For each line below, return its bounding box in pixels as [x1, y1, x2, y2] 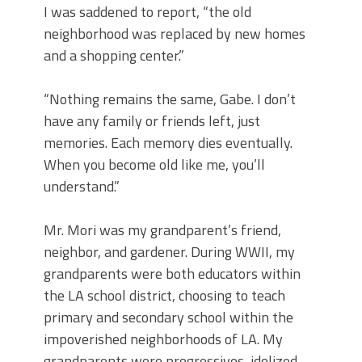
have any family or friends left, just [44, 110, 260, 133]
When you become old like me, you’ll [44, 154, 265, 176]
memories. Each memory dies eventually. [44, 132, 293, 154]
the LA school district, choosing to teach [44, 284, 285, 307]
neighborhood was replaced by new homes [44, 23, 305, 45]
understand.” [44, 175, 120, 198]
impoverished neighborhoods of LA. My [44, 328, 283, 351]
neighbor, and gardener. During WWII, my [44, 241, 295, 263]
